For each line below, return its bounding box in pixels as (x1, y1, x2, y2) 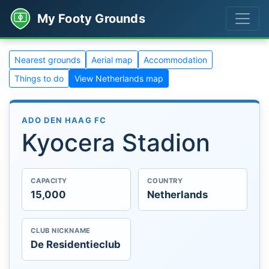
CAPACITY (31, 177, 67, 186)
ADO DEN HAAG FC (22, 115, 106, 125)
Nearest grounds (14, 55, 80, 65)
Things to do (14, 73, 64, 83)
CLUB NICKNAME (31, 226, 91, 235)
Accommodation (144, 55, 207, 65)
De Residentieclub (31, 238, 121, 250)
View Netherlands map (74, 73, 163, 83)
